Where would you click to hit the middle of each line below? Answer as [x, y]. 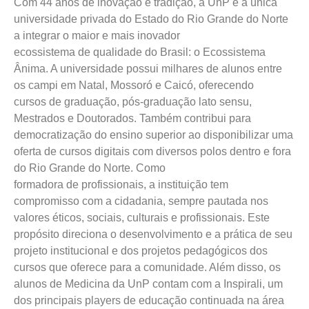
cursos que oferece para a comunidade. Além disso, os [147, 267]
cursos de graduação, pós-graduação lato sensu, [133, 101]
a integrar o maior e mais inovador [97, 35]
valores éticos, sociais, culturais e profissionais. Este [142, 217]
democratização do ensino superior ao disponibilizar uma [153, 134]
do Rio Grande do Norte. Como [90, 168]
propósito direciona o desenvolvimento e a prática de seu [153, 234]
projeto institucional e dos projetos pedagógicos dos [141, 250]
